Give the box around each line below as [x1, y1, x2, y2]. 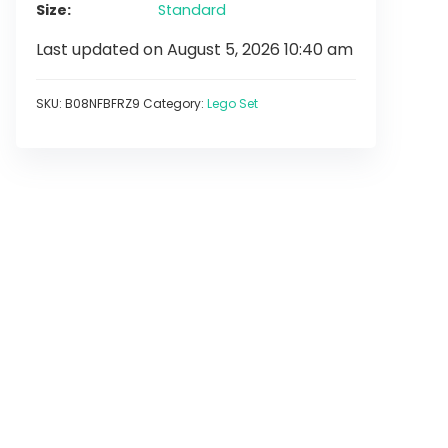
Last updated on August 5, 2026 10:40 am [36, 38, 353, 61]
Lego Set [207, 95, 258, 112]
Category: [143, 95, 207, 112]
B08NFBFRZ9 [65, 95, 140, 112]
